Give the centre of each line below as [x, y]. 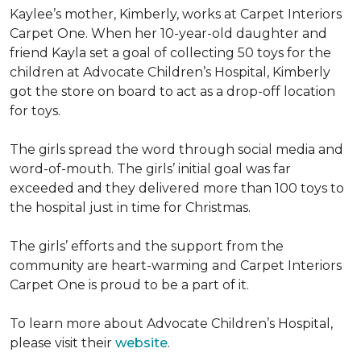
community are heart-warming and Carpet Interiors [176, 266]
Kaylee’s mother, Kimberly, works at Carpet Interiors [176, 14]
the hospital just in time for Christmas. [130, 207]
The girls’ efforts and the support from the [147, 246]
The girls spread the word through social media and [176, 149]
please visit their [62, 343]
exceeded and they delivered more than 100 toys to [177, 188]
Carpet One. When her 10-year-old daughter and [168, 33]
